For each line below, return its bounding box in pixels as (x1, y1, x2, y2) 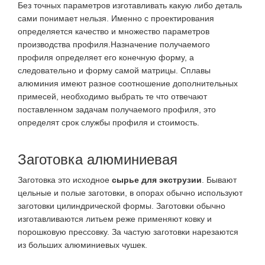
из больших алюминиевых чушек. (18, 240, 147, 250)
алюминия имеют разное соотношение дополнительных (18, 78, 238, 88)
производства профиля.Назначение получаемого (18, 39, 210, 49)
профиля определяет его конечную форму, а (18, 52, 194, 62)
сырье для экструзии (112, 174, 202, 185)
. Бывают (202, 174, 237, 185)
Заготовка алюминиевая (18, 151, 177, 167)
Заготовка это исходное (18, 174, 112, 185)
